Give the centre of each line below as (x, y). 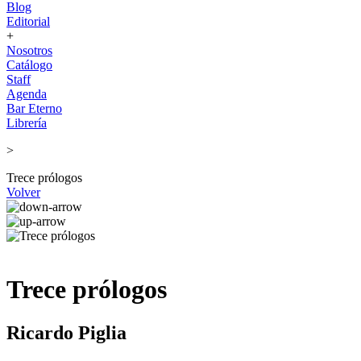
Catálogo (29, 65)
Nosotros (29, 50)
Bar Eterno (34, 108)
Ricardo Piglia (66, 332)
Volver (23, 192)
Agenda (27, 94)
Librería (27, 123)
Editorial (28, 21)
